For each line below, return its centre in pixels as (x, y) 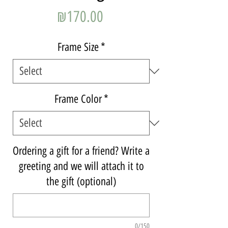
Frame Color (78, 99)
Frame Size (78, 47)
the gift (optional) (81, 181)
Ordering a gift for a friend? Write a (81, 151)
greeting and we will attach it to (81, 166)
